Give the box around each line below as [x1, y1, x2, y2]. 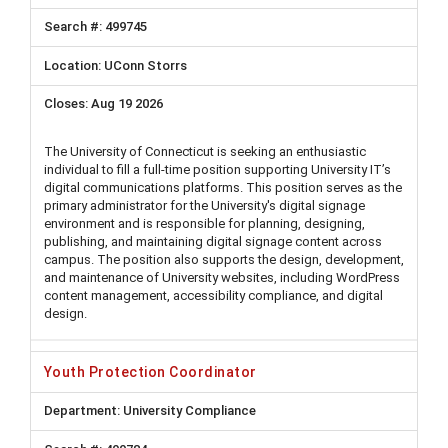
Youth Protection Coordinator [44, 363, 257, 380]
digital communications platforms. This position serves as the [44, 180, 402, 195]
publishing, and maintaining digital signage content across [44, 234, 382, 249]
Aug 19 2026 [91, 96, 163, 112]
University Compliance [120, 403, 256, 419]
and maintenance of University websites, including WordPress [44, 270, 400, 285]
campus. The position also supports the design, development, [44, 252, 404, 267]
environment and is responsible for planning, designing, [44, 216, 365, 231]
